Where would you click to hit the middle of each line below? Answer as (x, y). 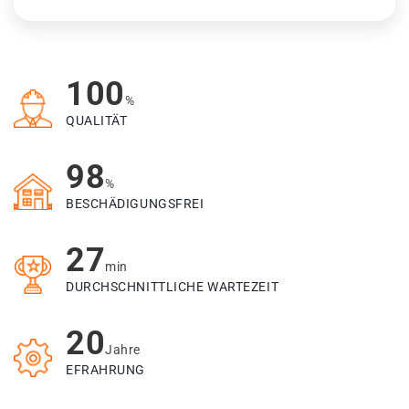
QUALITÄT (97, 121)
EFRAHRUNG (106, 370)
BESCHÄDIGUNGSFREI (135, 204)
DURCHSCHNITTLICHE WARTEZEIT (173, 287)
